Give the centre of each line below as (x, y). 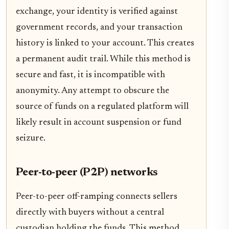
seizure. (31, 139)
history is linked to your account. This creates (105, 44)
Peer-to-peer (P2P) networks (87, 173)
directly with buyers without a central (90, 213)
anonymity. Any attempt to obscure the (93, 91)
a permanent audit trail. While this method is (103, 60)
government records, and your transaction (99, 28)
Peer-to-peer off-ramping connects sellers (97, 197)
